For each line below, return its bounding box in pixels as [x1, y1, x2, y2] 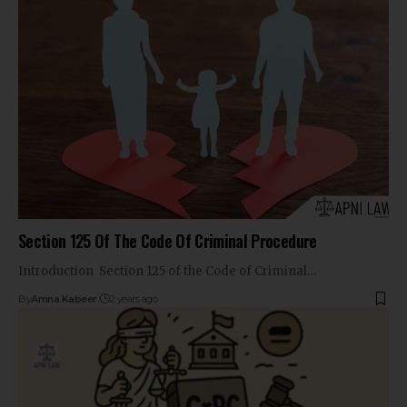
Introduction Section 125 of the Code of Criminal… [18, 263, 316, 279]
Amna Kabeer [31, 292, 97, 305]
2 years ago [109, 292, 158, 305]
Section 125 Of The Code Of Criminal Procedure [18, 228, 317, 253]
